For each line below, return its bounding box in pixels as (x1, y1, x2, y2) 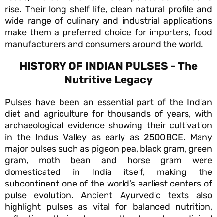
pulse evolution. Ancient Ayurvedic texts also (5, 190, 212, 201)
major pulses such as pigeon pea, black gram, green (5, 143, 212, 155)
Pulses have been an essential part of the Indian (5, 97, 212, 108)
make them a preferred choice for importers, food (5, 27, 212, 38)
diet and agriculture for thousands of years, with (5, 108, 212, 120)
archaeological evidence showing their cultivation (5, 120, 212, 131)
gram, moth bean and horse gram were (5, 155, 212, 166)
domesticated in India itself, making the (5, 167, 212, 178)
